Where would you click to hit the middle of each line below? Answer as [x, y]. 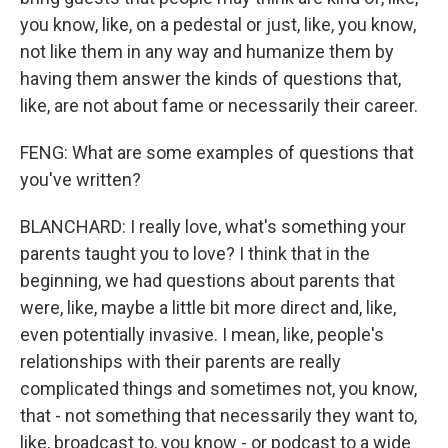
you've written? [80, 180]
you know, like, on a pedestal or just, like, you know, [218, 25]
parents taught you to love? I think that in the [195, 254]
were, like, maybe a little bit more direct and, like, [208, 308]
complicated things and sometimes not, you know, [218, 389]
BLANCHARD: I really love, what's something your [213, 227]
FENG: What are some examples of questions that [217, 153]
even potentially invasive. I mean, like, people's [202, 335]
